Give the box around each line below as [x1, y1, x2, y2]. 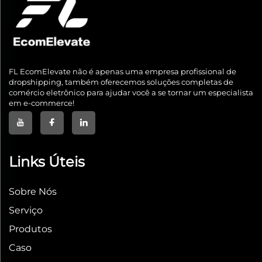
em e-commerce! [9, 98, 74, 108]
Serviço [9, 205, 43, 216]
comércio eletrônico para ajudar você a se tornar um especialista [9, 88, 253, 98]
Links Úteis [9, 153, 85, 171]
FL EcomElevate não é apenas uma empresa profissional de [9, 67, 236, 77]
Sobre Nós [9, 186, 57, 198]
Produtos [9, 223, 52, 235]
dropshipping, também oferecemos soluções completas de [9, 77, 233, 87]
